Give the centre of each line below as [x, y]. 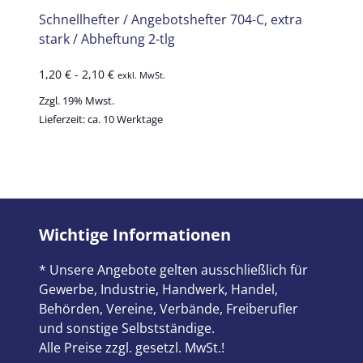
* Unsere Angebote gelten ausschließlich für [173, 270]
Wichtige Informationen [135, 235]
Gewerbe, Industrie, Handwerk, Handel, [158, 290]
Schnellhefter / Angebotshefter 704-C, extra [171, 19]
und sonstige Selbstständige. [127, 329]
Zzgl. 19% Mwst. [77, 101]
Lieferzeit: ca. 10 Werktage [101, 120]
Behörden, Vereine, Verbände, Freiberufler [169, 309]
